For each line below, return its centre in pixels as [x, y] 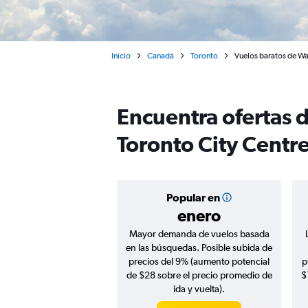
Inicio [121, 56]
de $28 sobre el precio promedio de [199, 275]
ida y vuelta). [199, 289]
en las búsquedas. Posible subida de [199, 247]
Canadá [161, 56]
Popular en [193, 197]
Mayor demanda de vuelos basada [199, 234]
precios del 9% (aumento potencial [199, 261]
